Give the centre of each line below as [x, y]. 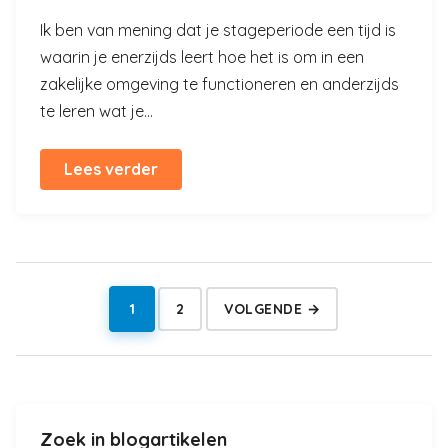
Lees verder [111, 169]
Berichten [279, 322]
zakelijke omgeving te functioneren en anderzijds [219, 84]
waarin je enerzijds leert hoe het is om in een [202, 57]
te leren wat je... [96, 111]
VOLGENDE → [272, 309]
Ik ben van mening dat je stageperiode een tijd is [218, 30]
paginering [285, 353]
